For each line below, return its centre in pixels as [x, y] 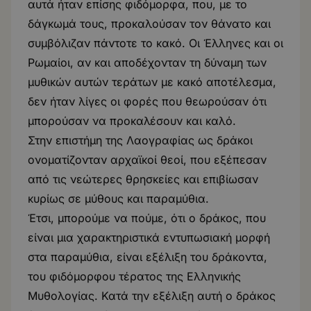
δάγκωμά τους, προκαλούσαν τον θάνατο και [149, 24]
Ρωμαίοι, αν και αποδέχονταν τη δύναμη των [147, 62]
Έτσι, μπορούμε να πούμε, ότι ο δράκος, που [147, 218]
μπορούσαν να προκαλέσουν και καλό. [132, 121]
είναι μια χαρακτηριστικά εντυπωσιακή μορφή [149, 237]
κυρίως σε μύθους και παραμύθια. [118, 199]
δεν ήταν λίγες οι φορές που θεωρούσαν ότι [147, 101]
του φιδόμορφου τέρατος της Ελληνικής [134, 276]
